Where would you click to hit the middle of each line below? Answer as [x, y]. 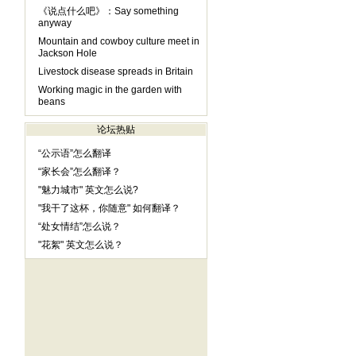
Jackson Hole [67, 53]
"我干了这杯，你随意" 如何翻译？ [109, 208]
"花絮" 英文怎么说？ [80, 245]
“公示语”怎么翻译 [74, 153]
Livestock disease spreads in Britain [115, 72]
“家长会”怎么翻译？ [79, 172]
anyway [54, 23]
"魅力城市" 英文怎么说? [88, 190]
